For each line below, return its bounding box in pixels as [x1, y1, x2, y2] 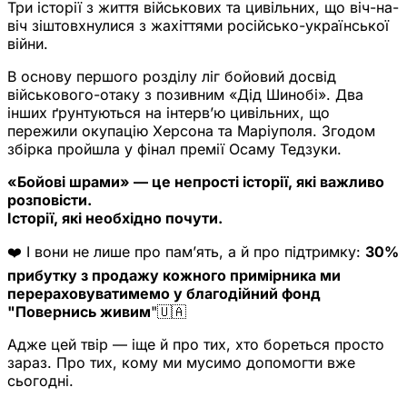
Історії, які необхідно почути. [7, 208, 223, 227]
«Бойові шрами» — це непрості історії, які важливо [7, 172, 384, 191]
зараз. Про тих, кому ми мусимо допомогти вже [7, 352, 355, 372]
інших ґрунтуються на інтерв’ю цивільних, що [7, 103, 330, 122]
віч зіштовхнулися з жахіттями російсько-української [7, 15, 389, 35]
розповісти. [7, 190, 92, 209]
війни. [7, 34, 48, 53]
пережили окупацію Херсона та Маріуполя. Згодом [7, 121, 375, 140]
